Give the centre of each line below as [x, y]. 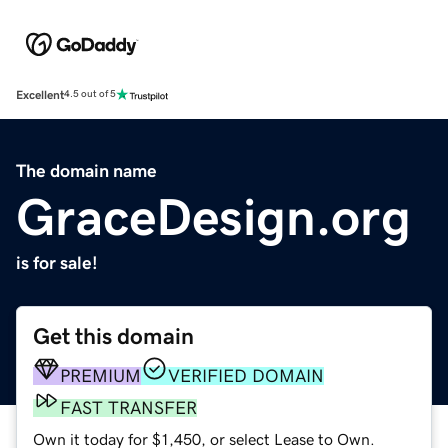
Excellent [40, 94]
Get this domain [113, 336]
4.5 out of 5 [90, 94]
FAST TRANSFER [128, 407]
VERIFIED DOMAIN [246, 375]
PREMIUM [100, 375]
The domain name [86, 170]
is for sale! [57, 262]
